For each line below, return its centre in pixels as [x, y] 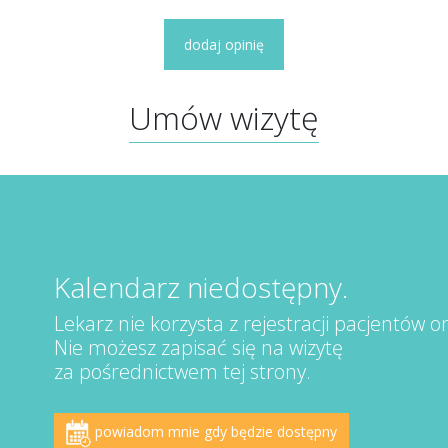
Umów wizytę [224, 118]
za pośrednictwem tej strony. [183, 372]
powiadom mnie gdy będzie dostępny [214, 432]
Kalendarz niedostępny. [201, 287]
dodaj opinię [224, 45]
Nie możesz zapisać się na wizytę [199, 348]
